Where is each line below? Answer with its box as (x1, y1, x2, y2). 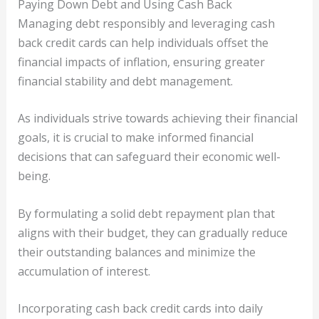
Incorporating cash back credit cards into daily (17, 300, 263, 317)
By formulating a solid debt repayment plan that (17, 205, 275, 221)
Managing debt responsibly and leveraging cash (17, 15, 275, 31)
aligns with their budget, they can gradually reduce (17, 224, 288, 241)
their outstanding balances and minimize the (17, 244, 256, 260)
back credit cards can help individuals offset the (17, 34, 268, 51)
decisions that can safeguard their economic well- (17, 149, 281, 165)
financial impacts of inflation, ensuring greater (17, 53, 265, 70)
